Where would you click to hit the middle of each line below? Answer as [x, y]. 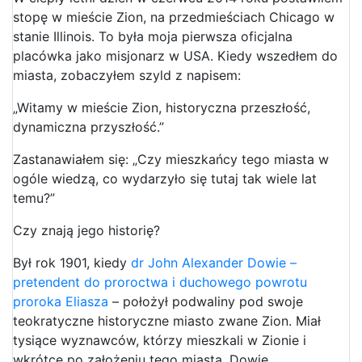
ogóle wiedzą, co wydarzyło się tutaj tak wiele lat [165, 178]
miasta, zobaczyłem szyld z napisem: [127, 75]
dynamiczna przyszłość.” [88, 126]
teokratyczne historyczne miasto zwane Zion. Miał [167, 320]
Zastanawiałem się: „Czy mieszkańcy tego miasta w [171, 159]
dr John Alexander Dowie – [214, 262]
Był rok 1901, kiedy [72, 262]
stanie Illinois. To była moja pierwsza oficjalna [153, 36]
